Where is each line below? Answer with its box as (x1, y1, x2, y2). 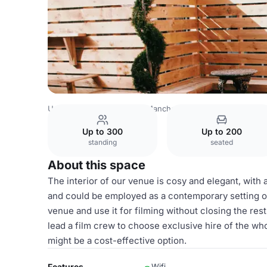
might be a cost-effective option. (48, 235, 187, 246)
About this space (48, 158, 145, 172)
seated (210, 138, 233, 147)
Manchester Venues (146, 104, 221, 113)
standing (88, 138, 117, 147)
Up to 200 (201, 126, 242, 136)
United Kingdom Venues (48, 104, 138, 113)
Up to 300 (82, 126, 123, 136)
